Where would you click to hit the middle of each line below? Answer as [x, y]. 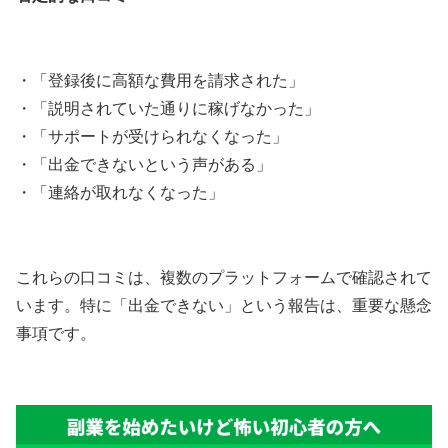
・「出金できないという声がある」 [144, 164]
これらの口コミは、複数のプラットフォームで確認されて [224, 277]
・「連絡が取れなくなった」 [120, 192]
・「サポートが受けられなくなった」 [152, 136]
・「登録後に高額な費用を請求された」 [160, 80]
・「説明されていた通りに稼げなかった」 [168, 108]
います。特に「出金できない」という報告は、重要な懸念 [224, 305]
